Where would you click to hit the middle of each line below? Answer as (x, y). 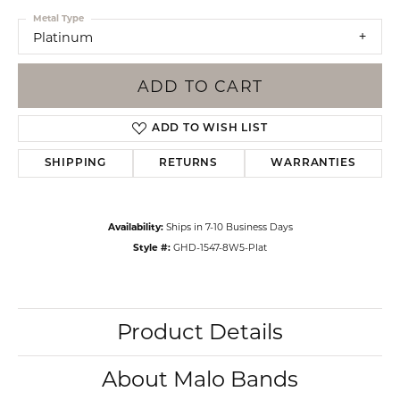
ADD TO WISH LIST (209, 129)
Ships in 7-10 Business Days (229, 228)
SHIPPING (75, 164)
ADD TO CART (200, 86)
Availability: (135, 228)
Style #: (152, 248)
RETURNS (188, 164)
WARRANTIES (313, 164)
